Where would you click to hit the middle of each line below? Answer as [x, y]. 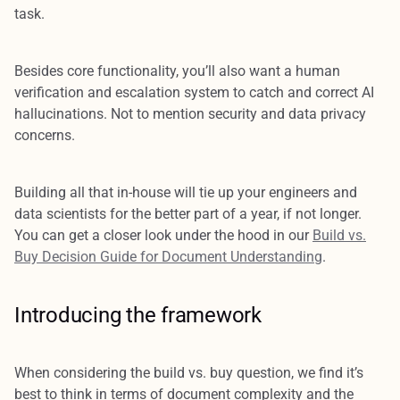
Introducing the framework [138, 315]
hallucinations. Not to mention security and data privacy [190, 114]
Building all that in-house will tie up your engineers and [186, 192]
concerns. [46, 135]
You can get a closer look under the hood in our [163, 235]
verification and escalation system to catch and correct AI [194, 92]
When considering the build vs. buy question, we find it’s [189, 373]
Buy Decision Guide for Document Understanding [168, 257]
